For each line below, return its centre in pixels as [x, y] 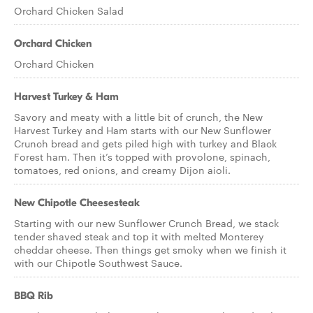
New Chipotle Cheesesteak [77, 203]
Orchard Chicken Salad [69, 10]
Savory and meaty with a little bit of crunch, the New [138, 117]
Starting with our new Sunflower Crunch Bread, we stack [146, 223]
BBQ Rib [34, 296]
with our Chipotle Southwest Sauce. [98, 263]
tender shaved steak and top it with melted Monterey [139, 236]
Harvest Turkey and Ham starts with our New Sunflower [143, 130]
